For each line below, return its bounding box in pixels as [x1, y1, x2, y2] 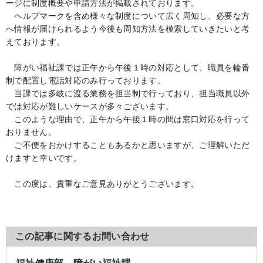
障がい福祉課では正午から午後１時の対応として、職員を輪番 [6, 63, 250, 72]
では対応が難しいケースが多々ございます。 [6, 102, 174, 111]
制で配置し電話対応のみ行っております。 [6, 76, 166, 85]
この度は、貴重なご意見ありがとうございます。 [6, 179, 200, 188]
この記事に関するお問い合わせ [15, 231, 150, 241]
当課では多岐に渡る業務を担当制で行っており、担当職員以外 [6, 89, 250, 98]
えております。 [6, 37, 65, 46]
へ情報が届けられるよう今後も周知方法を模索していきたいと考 [6, 24, 250, 33]
